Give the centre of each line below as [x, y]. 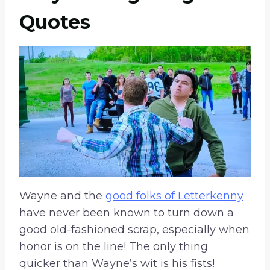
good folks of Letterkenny [174, 196]
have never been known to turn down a [127, 213]
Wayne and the [62, 196]
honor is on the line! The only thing [114, 247]
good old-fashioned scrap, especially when [134, 230]
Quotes [55, 22]
